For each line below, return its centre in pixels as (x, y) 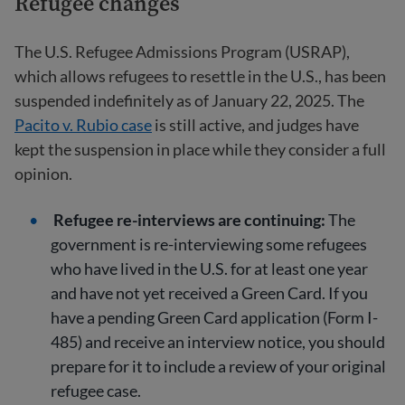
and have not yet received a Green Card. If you (209, 293)
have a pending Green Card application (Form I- (214, 317)
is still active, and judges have (255, 125)
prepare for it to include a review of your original (218, 366)
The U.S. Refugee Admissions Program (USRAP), (182, 52)
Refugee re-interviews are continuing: (190, 220)
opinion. (43, 174)
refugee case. (96, 391)
